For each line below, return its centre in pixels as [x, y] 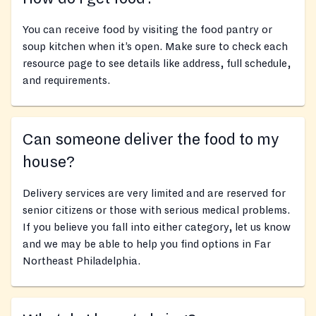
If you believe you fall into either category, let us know [157, 227]
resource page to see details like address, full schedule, [157, 64]
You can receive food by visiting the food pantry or [147, 30]
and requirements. [66, 81]
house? [49, 163]
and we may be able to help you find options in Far [147, 244]
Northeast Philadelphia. [81, 261]
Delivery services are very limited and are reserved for [154, 194]
